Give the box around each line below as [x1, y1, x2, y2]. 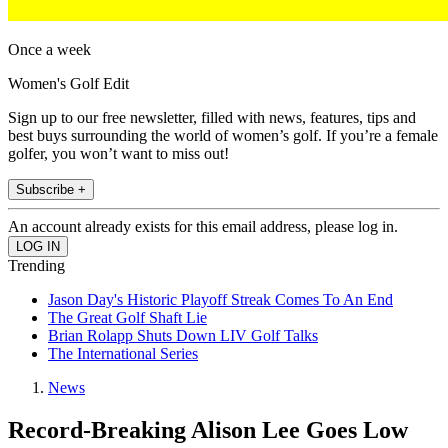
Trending [8, 257, 65, 275]
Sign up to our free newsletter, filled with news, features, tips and [8, 109, 416, 127]
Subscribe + [16, 182, 86, 198]
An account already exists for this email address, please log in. [8, 218, 398, 236]
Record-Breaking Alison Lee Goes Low [8, 417, 408, 444]
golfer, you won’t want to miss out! [8, 145, 229, 163]
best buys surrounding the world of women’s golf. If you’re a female [8, 127, 438, 145]
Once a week [8, 41, 91, 59]
